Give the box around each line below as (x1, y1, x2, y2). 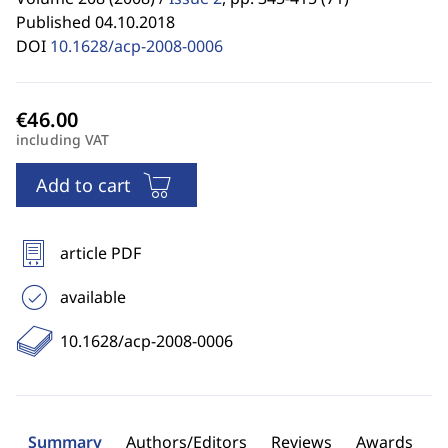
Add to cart (36, 173, 131, 197)
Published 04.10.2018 (16, 11, 175, 33)
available (60, 286, 126, 308)
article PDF (60, 242, 141, 264)
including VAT (16, 130, 110, 149)
